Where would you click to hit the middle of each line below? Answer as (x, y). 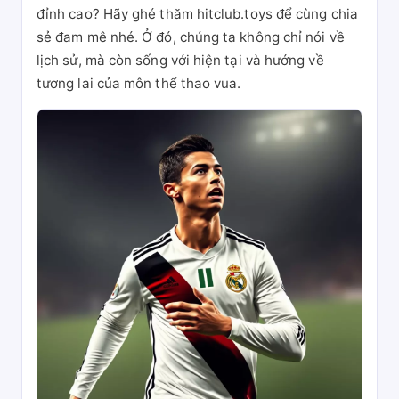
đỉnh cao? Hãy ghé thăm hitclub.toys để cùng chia (197, 14)
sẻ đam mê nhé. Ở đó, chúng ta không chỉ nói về (191, 37)
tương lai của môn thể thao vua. (139, 83)
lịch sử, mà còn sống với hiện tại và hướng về (180, 60)
